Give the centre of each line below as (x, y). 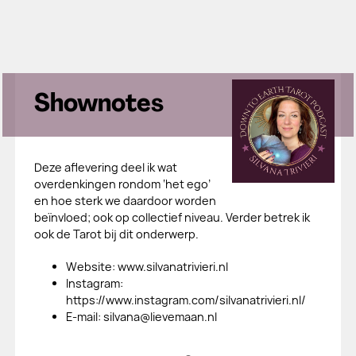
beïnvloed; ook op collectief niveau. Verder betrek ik (172, 217)
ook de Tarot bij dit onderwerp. (116, 234)
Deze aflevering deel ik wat (105, 167)
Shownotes (99, 105)
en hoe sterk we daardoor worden (125, 201)
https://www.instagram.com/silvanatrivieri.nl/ (186, 300)
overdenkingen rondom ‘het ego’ (122, 184)
